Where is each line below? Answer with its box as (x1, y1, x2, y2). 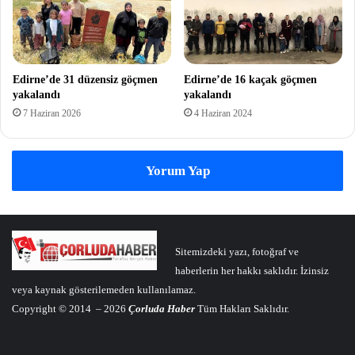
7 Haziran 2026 (23, 107, 81, 119)
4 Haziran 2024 (194, 107, 252, 119)
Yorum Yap (145, 162, 210, 178)
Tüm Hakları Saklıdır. (195, 302, 289, 315)
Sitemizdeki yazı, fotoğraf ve (174, 245, 299, 258)
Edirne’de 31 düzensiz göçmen (13, 73, 158, 86)
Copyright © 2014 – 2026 (12, 302, 128, 315)
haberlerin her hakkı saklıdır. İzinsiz (174, 264, 329, 277)
